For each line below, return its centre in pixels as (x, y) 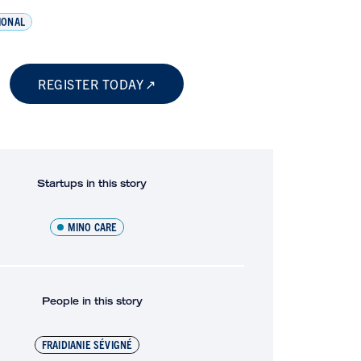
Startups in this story (92, 183)
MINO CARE (92, 226)
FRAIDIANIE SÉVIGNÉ (87, 344)
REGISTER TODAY (91, 83)
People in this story (92, 301)
